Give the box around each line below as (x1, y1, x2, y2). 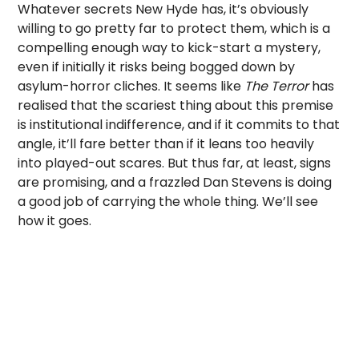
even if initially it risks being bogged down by (18, 58, 296, 76)
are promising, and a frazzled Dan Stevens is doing (18, 173, 333, 192)
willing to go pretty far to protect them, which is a (18, 19, 331, 38)
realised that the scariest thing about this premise (18, 96, 334, 115)
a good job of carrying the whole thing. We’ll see (18, 192, 319, 211)
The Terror (244, 77, 313, 95)
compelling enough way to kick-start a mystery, (18, 38, 321, 57)
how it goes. (18, 212, 92, 230)
